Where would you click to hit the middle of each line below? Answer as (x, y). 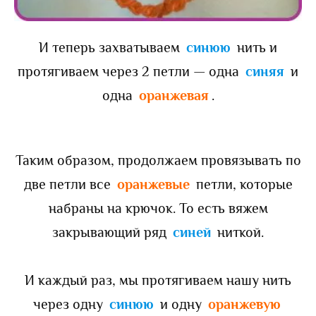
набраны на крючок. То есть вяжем (158, 208)
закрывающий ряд (111, 232)
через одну (69, 304)
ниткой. (241, 232)
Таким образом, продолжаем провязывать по (158, 160)
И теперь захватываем (111, 47)
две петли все (69, 184)
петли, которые (244, 184)
